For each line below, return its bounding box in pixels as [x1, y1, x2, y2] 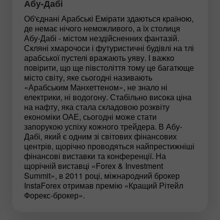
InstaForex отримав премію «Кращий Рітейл [24, 179, 183, 191]
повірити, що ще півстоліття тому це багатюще [24, 61, 194, 73]
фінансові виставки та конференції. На [24, 150, 166, 162]
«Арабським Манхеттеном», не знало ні [24, 81, 167, 93]
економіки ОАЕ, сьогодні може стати [24, 110, 157, 122]
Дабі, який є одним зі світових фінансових [24, 130, 177, 142]
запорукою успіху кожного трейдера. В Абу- [24, 120, 182, 132]
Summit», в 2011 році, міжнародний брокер [24, 169, 180, 181]
